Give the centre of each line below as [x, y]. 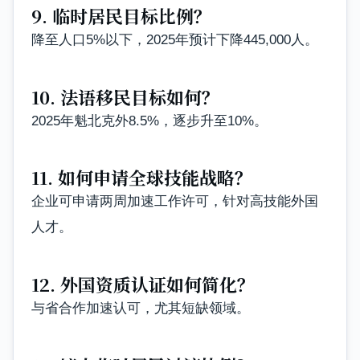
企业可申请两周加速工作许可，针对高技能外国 [175, 202]
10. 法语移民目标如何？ [125, 96]
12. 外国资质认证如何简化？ [143, 284]
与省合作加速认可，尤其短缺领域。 [141, 308]
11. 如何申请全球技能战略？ [142, 178]
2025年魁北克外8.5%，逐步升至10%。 [149, 121]
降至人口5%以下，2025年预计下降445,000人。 [175, 40]
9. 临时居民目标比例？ [121, 16]
